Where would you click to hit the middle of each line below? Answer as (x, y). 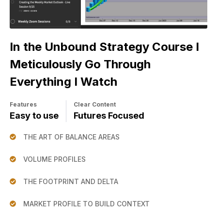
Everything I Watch (63, 82)
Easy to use (34, 116)
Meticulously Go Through (80, 64)
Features (23, 105)
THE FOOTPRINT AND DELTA (71, 182)
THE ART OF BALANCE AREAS (72, 137)
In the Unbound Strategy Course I (104, 47)
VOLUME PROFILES (55, 159)
